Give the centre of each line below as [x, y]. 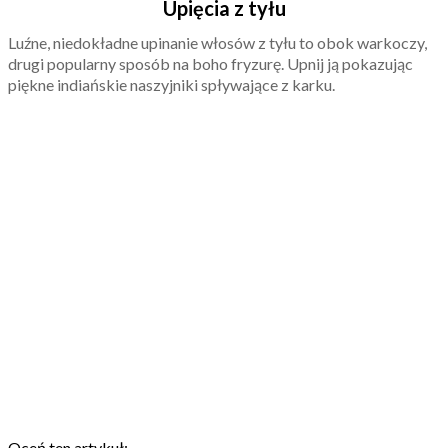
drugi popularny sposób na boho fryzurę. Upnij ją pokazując [210, 63]
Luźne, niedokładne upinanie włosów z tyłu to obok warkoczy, [217, 42]
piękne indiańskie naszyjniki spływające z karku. [171, 84]
